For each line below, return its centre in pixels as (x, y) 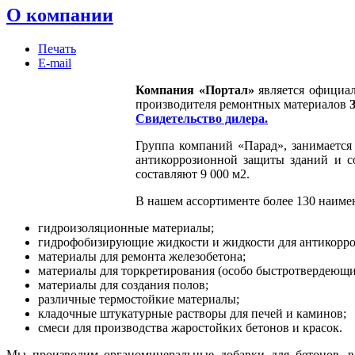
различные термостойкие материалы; (139, 299)
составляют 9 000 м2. (193, 174)
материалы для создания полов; (123, 284)
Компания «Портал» (195, 90)
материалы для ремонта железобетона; (142, 256)
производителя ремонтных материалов (242, 104)
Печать (57, 48)
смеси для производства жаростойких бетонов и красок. (190, 327)
